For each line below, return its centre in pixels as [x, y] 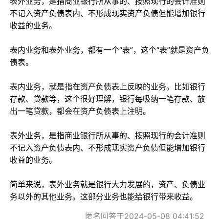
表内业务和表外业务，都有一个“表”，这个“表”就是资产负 [109, 50]
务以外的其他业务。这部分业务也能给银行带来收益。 [104, 197]
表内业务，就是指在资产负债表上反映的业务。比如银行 [108, 87]
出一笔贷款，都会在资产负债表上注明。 [80, 111]
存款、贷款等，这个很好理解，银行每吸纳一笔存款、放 [108, 99]
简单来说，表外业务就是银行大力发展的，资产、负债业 [108, 184]
